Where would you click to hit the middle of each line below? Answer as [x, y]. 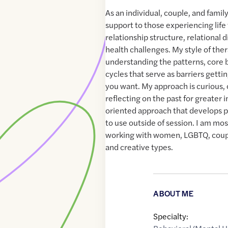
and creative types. [139, 147]
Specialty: [171, 216]
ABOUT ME [173, 193]
